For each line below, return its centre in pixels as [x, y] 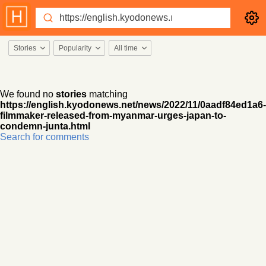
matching [107, 94]
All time [126, 48]
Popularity [75, 48]
